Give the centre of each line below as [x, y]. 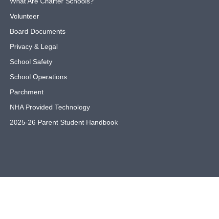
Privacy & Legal [34, 46]
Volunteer [24, 16]
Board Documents [38, 31]
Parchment [27, 92]
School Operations [38, 77]
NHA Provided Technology [50, 107]
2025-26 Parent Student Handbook [64, 122]
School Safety [31, 62]
